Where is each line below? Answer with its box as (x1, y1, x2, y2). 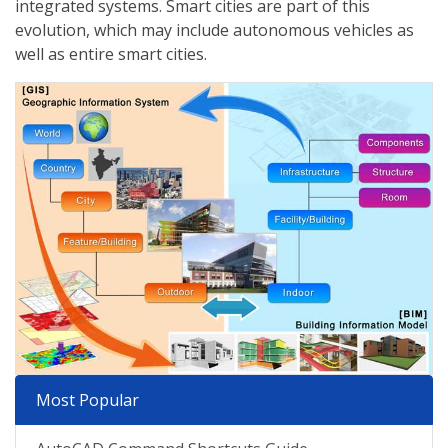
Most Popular (36, 389, 139, 412)
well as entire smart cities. (15, 43, 207, 66)
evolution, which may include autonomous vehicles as (15, 19, 414, 42)
